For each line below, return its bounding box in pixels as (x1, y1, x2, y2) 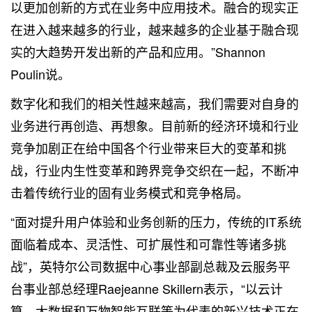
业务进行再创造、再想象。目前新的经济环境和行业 (10, 116, 299, 134)
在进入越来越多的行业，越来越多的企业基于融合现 (10, 20, 299, 38)
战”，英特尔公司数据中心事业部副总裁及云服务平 (10, 257, 290, 275)
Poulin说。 (10, 65, 70, 83)
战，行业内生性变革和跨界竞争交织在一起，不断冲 (10, 161, 299, 179)
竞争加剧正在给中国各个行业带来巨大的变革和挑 (10, 139, 286, 157)
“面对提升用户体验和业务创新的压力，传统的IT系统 (10, 212, 302, 231)
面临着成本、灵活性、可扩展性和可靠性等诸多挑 (10, 235, 286, 253)
